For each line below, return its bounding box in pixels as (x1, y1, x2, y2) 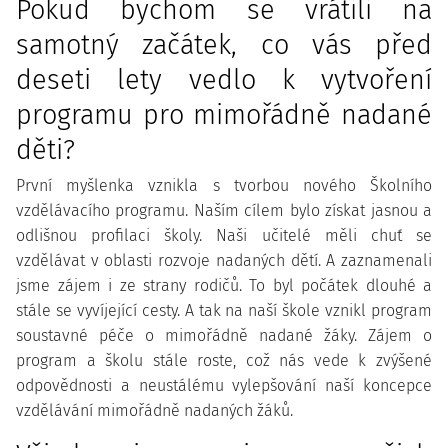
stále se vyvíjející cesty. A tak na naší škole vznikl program (16, 301, 432, 320)
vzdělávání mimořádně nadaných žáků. (16, 401, 293, 420)
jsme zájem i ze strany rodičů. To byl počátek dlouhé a (16, 276, 432, 295)
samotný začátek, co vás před (16, 29, 432, 61)
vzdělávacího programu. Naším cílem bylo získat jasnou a (16, 201, 432, 220)
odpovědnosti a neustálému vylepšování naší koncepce (16, 376, 432, 395)
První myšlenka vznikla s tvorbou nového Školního (16, 176, 432, 195)
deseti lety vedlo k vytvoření (16, 64, 432, 96)
